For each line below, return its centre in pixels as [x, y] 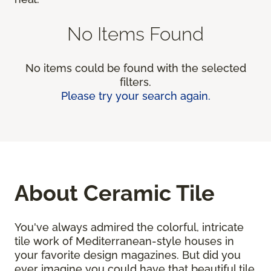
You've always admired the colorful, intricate [129, 227]
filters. [135, 82]
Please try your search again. [135, 96]
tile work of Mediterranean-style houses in [124, 241]
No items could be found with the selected [135, 68]
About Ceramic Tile [115, 193]
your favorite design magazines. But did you [128, 255]
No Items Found [135, 34]
